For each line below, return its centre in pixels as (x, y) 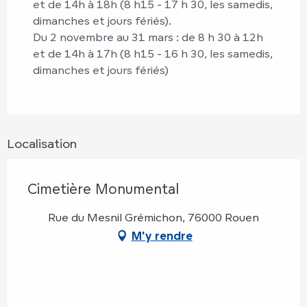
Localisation (42, 144)
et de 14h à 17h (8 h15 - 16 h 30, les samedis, (153, 54)
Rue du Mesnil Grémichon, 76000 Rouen (153, 218)
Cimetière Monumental (103, 189)
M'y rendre (162, 236)
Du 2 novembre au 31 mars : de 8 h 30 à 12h (148, 37)
